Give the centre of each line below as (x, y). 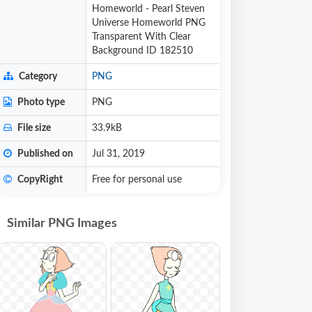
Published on (44, 154)
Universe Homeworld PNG (149, 23)
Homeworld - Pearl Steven (148, 9)
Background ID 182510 (142, 51)
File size (33, 128)
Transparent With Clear (141, 37)
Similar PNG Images (62, 224)
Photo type (40, 102)
